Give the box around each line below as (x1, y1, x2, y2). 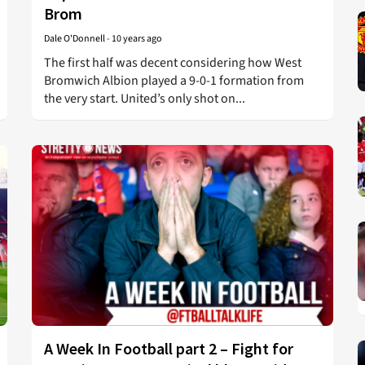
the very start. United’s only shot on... (44, 90, 245, 108)
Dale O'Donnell (44, 32, 105, 46)
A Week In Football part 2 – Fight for (44, 338, 293, 358)
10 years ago (112, 32, 162, 46)
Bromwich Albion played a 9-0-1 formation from (44, 72, 304, 90)
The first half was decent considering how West (44, 54, 301, 72)
